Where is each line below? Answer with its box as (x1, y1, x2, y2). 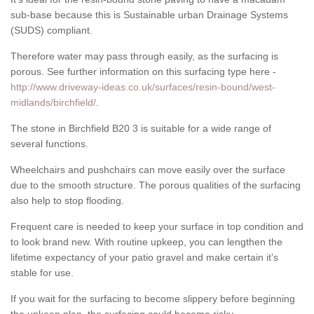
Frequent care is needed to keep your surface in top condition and (11, 221, 303, 233)
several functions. (11, 138, 88, 150)
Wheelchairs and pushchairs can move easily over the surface (11, 164, 285, 176)
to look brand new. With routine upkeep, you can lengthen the (11, 236, 282, 248)
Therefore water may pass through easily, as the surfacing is (11, 50, 278, 62)
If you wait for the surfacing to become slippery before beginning (11, 293, 295, 305)
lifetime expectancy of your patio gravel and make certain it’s (11, 252, 278, 264)
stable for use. (11, 267, 74, 279)
